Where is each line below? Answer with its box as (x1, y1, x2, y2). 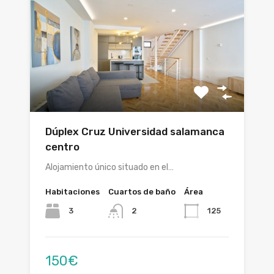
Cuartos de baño (108, 187, 176, 197)
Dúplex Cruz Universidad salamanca (45, 125, 224, 138)
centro (45, 141, 80, 154)
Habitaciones (45, 187, 100, 197)
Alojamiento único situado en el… (45, 162, 174, 173)
